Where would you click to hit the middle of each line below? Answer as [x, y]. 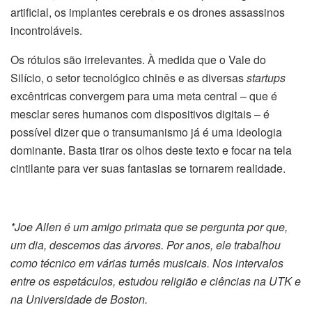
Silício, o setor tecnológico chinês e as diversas [128, 77]
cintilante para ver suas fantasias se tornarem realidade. [148, 168]
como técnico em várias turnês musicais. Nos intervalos [147, 263]
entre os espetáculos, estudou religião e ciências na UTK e [156, 281]
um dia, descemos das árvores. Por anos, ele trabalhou [146, 244]
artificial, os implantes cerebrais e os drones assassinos [148, 12]
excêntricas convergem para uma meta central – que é [144, 95]
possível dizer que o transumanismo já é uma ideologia [146, 132]
